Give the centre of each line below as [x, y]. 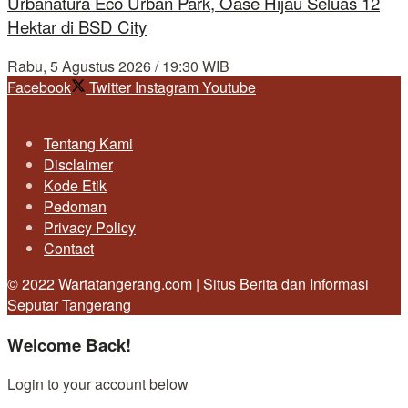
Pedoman [75, 206]
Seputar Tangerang [69, 304]
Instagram [167, 87]
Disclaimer [78, 164]
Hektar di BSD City [77, 27]
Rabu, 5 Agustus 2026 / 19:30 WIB [118, 66]
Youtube [229, 87]
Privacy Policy [90, 227]
